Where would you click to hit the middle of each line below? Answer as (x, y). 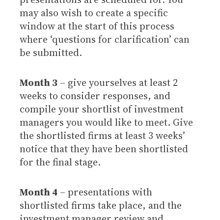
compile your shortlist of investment (102, 109)
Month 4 (39, 192)
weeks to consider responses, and (95, 96)
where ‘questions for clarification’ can (105, 39)
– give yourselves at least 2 (118, 82)
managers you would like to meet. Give (106, 122)
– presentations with (105, 192)
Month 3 (39, 82)
